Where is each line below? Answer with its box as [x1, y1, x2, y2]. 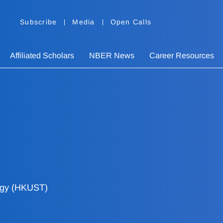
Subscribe [20, 18, 57, 26]
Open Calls [110, 18, 151, 26]
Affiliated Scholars [10, 51, 74, 60]
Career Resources [149, 51, 214, 60]
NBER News [89, 51, 134, 60]
